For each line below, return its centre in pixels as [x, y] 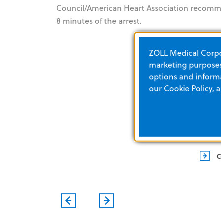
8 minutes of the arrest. [99, 20]
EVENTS [109, 156]
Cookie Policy [188, 88]
